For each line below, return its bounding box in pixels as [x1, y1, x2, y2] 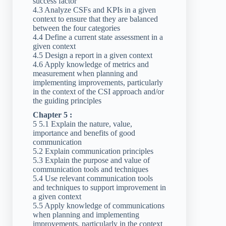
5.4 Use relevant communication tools [33, 174, 153, 183]
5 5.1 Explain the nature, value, [33, 120, 132, 129]
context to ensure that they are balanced [33, 15, 158, 24]
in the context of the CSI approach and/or [33, 87, 164, 96]
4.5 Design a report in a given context [33, 51, 152, 60]
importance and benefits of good [33, 129, 135, 138]
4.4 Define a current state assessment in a [33, 33, 163, 42]
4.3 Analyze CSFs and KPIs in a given [33, 6, 156, 15]
